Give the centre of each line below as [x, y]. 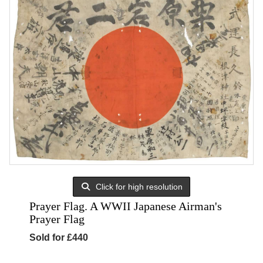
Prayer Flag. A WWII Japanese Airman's [126, 206]
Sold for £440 [59, 237]
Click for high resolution [138, 187]
